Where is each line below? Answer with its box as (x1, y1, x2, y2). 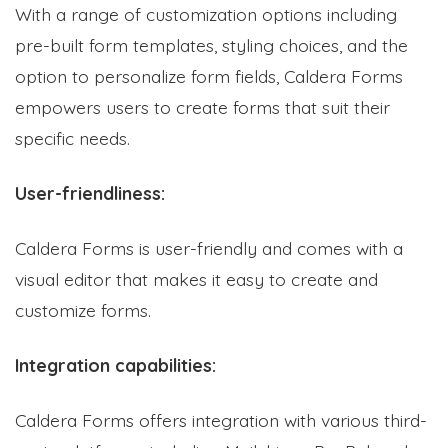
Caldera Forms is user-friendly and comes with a (15, 236, 403, 259)
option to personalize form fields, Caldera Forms (15, 64, 403, 87)
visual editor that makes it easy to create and (15, 267, 378, 290)
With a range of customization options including (15, 2, 397, 25)
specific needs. (15, 126, 130, 149)
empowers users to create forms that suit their (15, 95, 390, 118)
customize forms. (15, 298, 151, 321)
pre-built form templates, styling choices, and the (15, 33, 408, 56)
